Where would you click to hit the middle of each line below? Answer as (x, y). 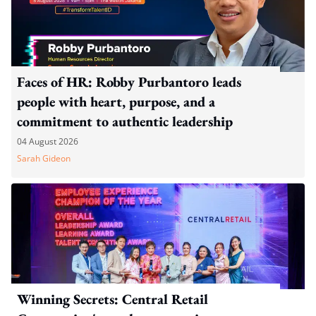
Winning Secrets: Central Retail (113, 299)
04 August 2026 (48, 141)
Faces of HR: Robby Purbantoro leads (129, 81)
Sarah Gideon (44, 158)
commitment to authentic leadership (125, 121)
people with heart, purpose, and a (116, 101)
